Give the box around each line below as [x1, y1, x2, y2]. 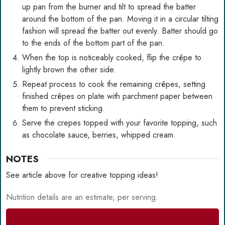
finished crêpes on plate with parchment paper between [22, 90, 212, 102]
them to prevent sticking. [22, 102, 105, 114]
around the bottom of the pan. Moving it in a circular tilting [22, 13, 218, 25]
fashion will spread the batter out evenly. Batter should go [22, 25, 218, 37]
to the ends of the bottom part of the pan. [22, 37, 165, 49]
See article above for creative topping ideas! [6, 169, 161, 181]
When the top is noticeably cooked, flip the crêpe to [22, 51, 201, 63]
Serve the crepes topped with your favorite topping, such [22, 117, 217, 129]
